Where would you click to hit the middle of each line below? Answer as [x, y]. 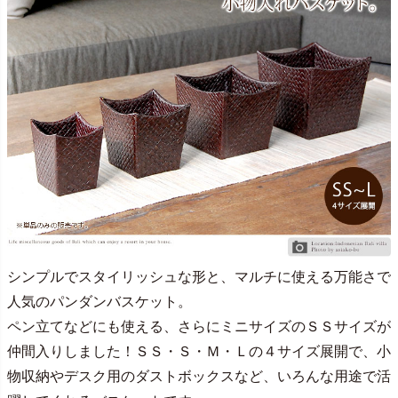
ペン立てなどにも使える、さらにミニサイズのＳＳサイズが [199, 327]
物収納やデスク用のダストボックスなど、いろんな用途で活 [199, 377]
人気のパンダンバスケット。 [99, 302]
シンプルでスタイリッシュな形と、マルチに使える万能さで [199, 277]
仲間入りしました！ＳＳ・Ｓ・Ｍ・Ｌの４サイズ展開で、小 [199, 352]
